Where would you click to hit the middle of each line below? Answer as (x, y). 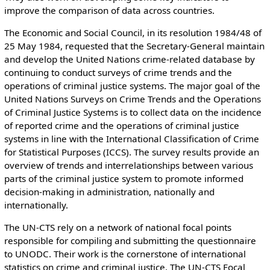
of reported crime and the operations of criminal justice (121, 126)
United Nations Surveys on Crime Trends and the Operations (132, 99)
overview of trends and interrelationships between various (128, 165)
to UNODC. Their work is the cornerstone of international (125, 254)
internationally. (36, 205)
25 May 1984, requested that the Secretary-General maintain (134, 46)
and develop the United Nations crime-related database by (129, 59)
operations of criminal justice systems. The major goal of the (132, 86)
